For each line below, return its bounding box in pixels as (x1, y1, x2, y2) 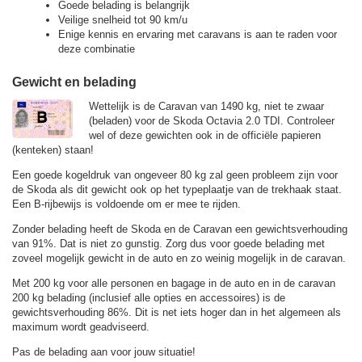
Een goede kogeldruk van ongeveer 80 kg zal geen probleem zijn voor (12, 169, 338, 182)
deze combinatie (57, 43, 135, 56)
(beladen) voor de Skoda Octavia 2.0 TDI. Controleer (89, 115, 335, 128)
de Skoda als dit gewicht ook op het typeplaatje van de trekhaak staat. (12, 183, 342, 196)
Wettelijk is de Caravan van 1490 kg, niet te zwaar (89, 100, 324, 113)
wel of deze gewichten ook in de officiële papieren (89, 129, 321, 142)
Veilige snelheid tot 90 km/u (57, 14, 187, 27)
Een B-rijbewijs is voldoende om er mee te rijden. (12, 198, 241, 211)
